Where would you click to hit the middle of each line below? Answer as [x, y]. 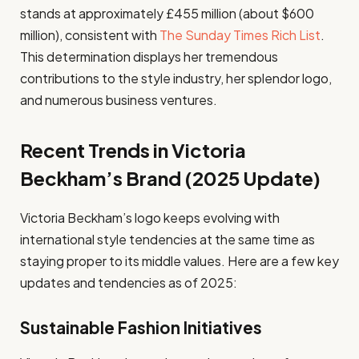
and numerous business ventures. [119, 99]
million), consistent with [90, 34]
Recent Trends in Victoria [133, 150]
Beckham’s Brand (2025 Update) [170, 178]
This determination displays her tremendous [149, 56]
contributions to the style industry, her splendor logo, [176, 78]
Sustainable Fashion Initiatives [141, 327]
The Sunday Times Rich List [240, 34]
